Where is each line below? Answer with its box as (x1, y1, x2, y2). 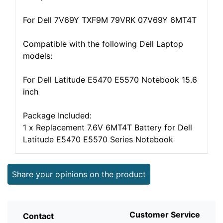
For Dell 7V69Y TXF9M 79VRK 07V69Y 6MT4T (23, 15, 197, 25)
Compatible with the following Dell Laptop (23, 39, 183, 49)
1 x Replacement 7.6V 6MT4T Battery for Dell (23, 122, 192, 132)
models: (23, 51, 52, 61)
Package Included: (23, 111, 92, 120)
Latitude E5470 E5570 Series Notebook (23, 134, 173, 144)
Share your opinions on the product (12, 169, 146, 179)
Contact (23, 211, 54, 221)
